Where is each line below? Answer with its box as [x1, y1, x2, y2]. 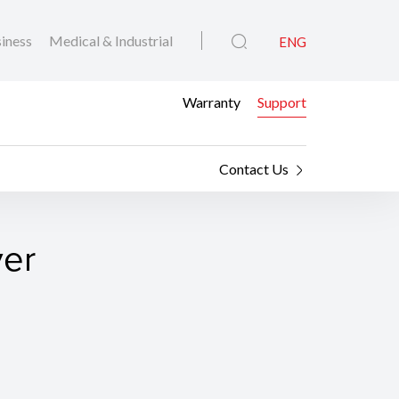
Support [257, 93, 306, 110]
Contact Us [219, 160, 289, 178]
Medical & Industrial [49, 32, 173, 50]
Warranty [183, 93, 240, 110]
